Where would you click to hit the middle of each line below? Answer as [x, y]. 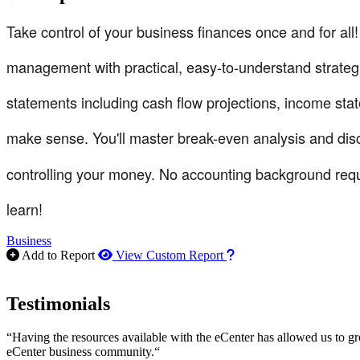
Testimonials [58, 303]
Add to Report [58, 255]
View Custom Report [170, 255]
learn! [25, 209]
